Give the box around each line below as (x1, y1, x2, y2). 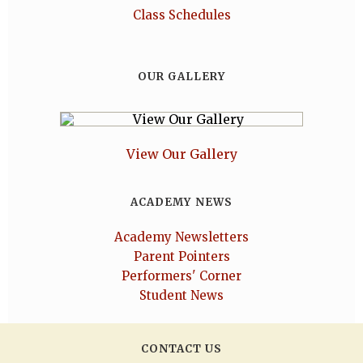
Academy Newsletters (114, 229, 249, 245)
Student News (139, 288, 224, 303)
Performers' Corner (122, 268, 241, 284)
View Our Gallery (126, 146, 237, 162)
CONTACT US (140, 342, 223, 356)
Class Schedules (132, 7, 231, 23)
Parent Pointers (133, 249, 230, 264)
